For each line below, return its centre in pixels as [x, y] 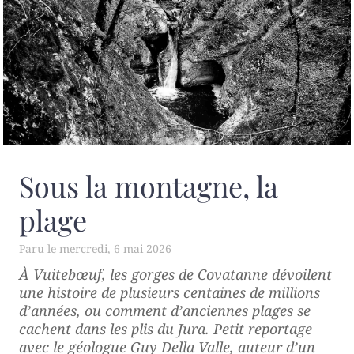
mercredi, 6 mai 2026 [115, 249]
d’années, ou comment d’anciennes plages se [165, 311]
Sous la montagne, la [149, 186]
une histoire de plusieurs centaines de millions [169, 293]
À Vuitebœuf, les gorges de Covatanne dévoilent [175, 275]
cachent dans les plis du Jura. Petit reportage [166, 329]
